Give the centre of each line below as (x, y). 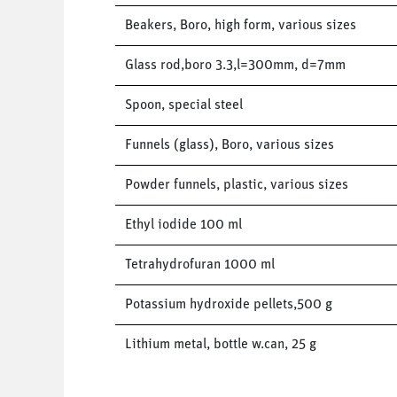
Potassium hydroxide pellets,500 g (228, 304)
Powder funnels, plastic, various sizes (236, 185)
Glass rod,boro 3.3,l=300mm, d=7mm (235, 65)
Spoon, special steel (183, 105)
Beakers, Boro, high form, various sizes (240, 25)
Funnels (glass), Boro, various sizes (229, 145)
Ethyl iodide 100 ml (183, 225)
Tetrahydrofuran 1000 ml (199, 265)
